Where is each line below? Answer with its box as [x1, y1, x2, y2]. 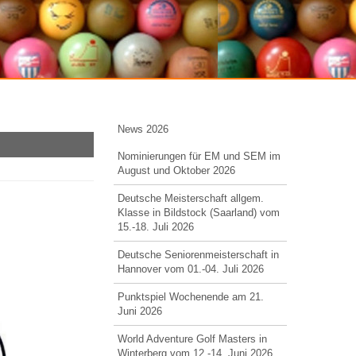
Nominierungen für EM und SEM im [117, 150, 281, 162]
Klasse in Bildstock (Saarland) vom [117, 207, 280, 219]
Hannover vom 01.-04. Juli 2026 [117, 263, 264, 275]
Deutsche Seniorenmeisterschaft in [117, 249, 279, 261]
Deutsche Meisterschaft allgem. [117, 192, 264, 204]
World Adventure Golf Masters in [117, 333, 267, 345]
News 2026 [117, 123, 168, 135]
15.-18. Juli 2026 [117, 221, 194, 233]
